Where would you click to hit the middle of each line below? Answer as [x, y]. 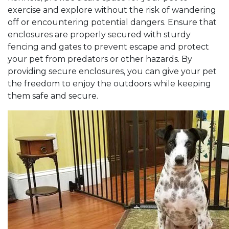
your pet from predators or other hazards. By [100, 59]
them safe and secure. [54, 96]
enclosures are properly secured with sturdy [99, 35]
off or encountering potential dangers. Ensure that [112, 22]
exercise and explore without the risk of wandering [112, 10]
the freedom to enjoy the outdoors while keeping [109, 84]
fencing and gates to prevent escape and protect [108, 47]
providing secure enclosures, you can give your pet [112, 72]
